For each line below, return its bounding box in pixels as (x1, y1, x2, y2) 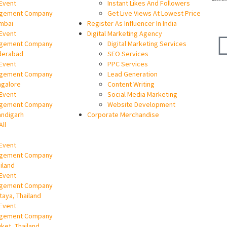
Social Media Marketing (107, 90, 177, 99)
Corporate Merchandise (87, 110, 159, 119)
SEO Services (107, 49, 148, 58)
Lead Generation (107, 69, 158, 79)
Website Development (107, 100, 175, 109)
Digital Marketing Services (107, 39, 186, 48)
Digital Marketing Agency (87, 29, 162, 38)
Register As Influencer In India (87, 19, 177, 28)
